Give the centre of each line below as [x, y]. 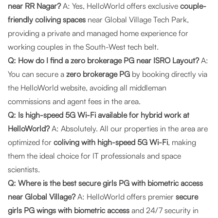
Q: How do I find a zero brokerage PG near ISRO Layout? [103, 60]
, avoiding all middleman [126, 88]
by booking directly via [169, 74]
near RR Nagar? [34, 6]
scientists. [24, 169]
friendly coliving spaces [47, 19]
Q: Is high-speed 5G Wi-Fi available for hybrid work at [99, 115]
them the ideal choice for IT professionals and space [94, 156]
